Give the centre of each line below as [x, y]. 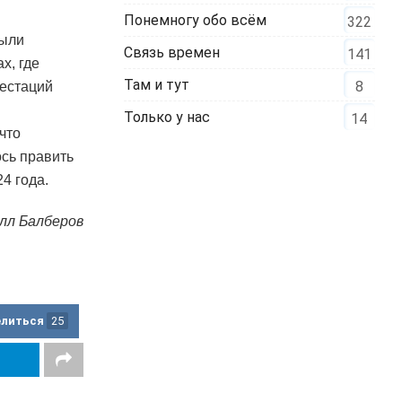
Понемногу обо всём [196, 20]
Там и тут [157, 84]
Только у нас [167, 117]
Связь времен [172, 52]
